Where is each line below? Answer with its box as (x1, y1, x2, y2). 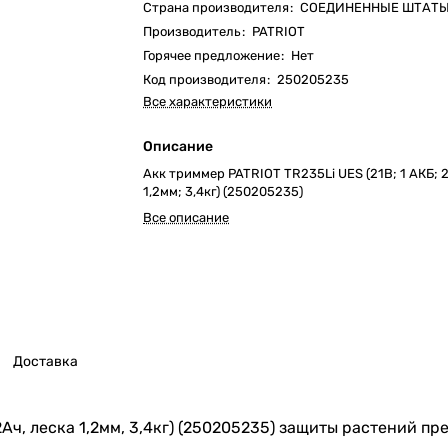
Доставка (13, 353, 78, 371)
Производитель (143, 24, 242, 39)
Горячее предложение (143, 48, 281, 63)
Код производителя (143, 72, 267, 87)
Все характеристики (143, 94, 273, 109)
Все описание (143, 210, 230, 225)
